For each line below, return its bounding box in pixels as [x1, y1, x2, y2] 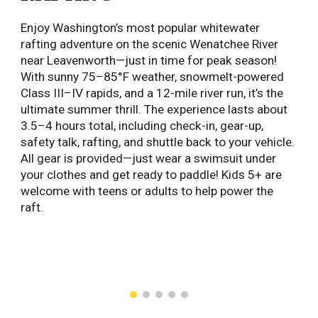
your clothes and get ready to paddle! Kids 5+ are [21, 168, 283, 182]
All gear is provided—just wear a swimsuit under [21, 151, 277, 165]
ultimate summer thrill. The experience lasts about [21, 102, 288, 116]
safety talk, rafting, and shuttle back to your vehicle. [21, 135, 295, 149]
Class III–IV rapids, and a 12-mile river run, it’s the [21, 86, 284, 100]
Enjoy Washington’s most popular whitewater [21, 21, 261, 35]
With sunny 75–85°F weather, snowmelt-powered [21, 70, 285, 84]
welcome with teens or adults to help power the [21, 184, 274, 198]
